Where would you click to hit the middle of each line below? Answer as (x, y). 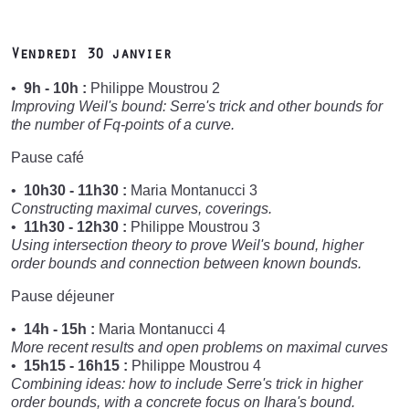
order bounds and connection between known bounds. (186, 263)
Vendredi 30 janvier (91, 55)
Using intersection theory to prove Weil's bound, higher (187, 245)
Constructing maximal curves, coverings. (142, 208)
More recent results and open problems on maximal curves (199, 347)
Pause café (47, 157)
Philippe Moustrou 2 (153, 88)
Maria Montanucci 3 (192, 190)
